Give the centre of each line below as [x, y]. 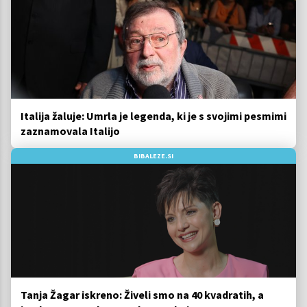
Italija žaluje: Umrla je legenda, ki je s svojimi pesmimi [153, 116]
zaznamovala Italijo [70, 131]
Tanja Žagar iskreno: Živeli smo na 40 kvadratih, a [142, 295]
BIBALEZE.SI [153, 156]
